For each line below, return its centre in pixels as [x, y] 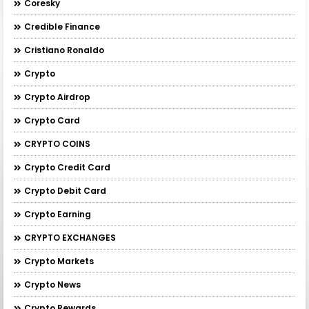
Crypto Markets [59, 261]
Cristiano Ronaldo [64, 50]
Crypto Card [52, 120]
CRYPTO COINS [57, 144]
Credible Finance [62, 27]
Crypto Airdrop [57, 97]
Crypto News [52, 285]
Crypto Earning [58, 214]
